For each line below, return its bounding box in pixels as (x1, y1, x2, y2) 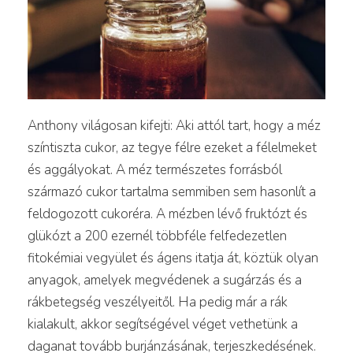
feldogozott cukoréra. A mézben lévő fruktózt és (28, 204, 307, 223)
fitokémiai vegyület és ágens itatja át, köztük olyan (28, 248, 318, 267)
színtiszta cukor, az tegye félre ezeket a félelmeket (28, 138, 317, 157)
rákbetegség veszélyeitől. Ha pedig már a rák (28, 292, 288, 311)
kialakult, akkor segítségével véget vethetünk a (28, 314, 298, 333)
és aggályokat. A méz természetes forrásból (28, 160, 282, 179)
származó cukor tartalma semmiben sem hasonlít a (28, 182, 316, 201)
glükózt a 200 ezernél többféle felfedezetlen (28, 226, 287, 245)
